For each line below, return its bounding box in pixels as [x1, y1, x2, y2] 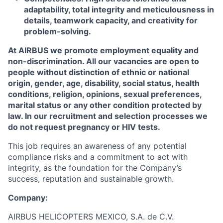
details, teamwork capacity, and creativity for [24, 15, 198, 25]
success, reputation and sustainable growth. [8, 174, 174, 184]
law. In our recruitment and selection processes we [8, 111, 208, 121]
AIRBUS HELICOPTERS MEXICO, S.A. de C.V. [8, 212, 174, 222]
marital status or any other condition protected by [8, 100, 202, 110]
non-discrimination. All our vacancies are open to [8, 56, 199, 66]
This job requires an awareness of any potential [8, 141, 187, 151]
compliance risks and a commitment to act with [8, 152, 188, 162]
